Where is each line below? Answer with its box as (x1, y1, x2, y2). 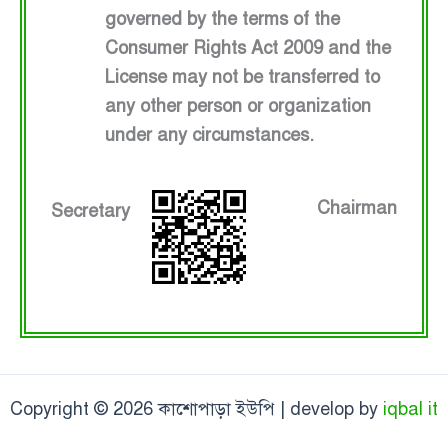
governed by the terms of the (105, 8, 340, 31)
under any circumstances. (105, 124, 314, 147)
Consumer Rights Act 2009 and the (105, 37, 391, 60)
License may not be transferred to (105, 66, 380, 89)
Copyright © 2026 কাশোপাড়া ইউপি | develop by (10, 398, 383, 421)
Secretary (51, 200, 130, 223)
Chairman (316, 197, 397, 220)
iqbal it (383, 398, 438, 421)
